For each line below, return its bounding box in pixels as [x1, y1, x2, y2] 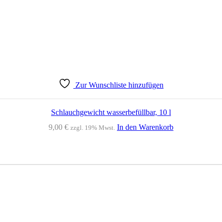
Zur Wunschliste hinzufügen [75, 81, 164, 90]
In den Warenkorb [117, 122, 173, 131]
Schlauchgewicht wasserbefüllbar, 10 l [51, 108, 171, 117]
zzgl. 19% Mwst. [70, 123, 115, 131]
